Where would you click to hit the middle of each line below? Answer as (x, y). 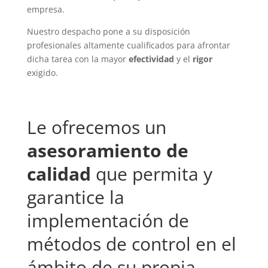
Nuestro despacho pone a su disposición (108, 31)
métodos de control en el (131, 244)
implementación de (108, 220)
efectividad (151, 59)
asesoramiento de (107, 150)
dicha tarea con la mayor (77, 59)
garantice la (75, 197)
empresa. (45, 9)
